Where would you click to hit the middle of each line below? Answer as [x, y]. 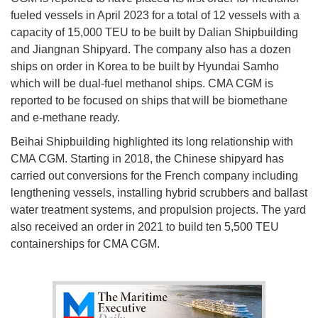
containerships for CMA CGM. [87, 243]
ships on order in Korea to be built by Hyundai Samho [145, 66]
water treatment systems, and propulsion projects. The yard [158, 209]
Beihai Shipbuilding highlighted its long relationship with [152, 141]
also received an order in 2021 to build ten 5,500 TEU [145, 226]
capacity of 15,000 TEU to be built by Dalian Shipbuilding [154, 32]
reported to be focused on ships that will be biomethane [149, 100]
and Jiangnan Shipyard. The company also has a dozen [151, 49]
